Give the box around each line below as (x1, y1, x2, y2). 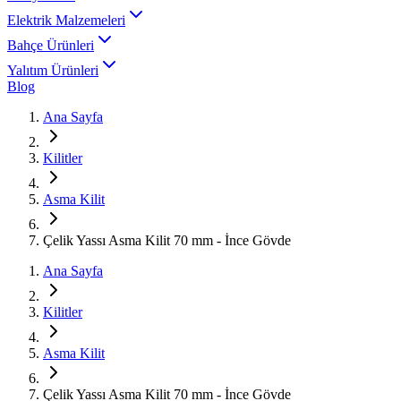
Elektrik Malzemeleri (7, 13, 125, 28)
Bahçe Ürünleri (7, 38, 94, 53)
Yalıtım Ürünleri (7, 63, 98, 78)
